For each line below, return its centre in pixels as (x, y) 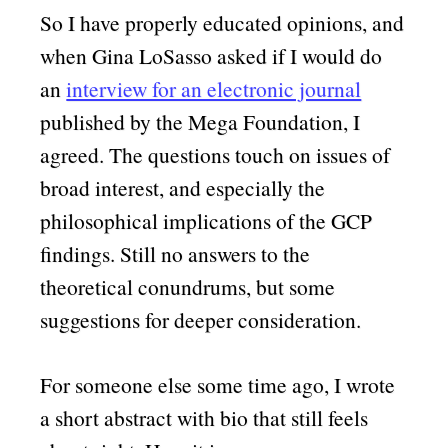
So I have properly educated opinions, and (222, 23)
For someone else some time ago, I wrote (218, 384)
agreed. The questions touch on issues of (215, 155)
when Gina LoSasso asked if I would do (211, 56)
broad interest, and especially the (183, 188)
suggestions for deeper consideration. (201, 320)
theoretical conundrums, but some (188, 287)
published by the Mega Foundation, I (200, 122)
